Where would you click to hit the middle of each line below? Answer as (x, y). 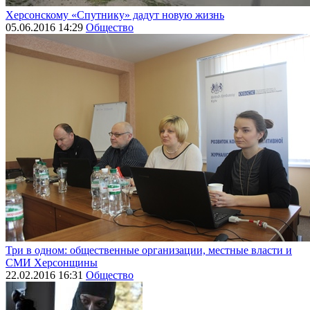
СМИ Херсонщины (52, 263)
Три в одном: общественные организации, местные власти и (149, 250)
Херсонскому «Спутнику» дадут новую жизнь (115, 15)
